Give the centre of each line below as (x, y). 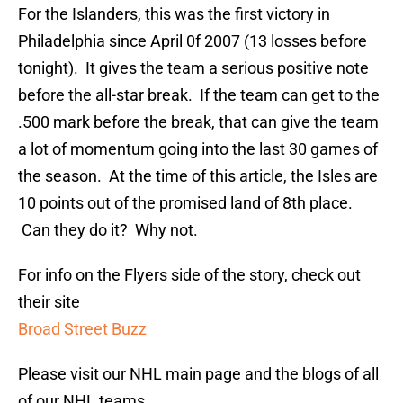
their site (49, 302)
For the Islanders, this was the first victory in (174, 14)
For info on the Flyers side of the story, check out (189, 275)
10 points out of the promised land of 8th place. (185, 203)
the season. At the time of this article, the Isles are (198, 176)
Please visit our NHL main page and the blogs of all (198, 374)
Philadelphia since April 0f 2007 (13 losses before (193, 41)
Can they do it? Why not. (108, 230)
